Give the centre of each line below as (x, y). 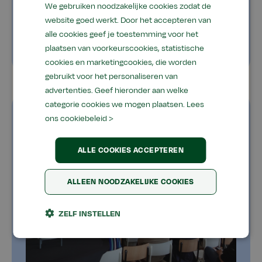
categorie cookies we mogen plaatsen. (116, 104)
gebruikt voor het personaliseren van (112, 76)
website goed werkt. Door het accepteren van (128, 20)
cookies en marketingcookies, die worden (121, 62)
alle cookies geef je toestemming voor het (122, 34)
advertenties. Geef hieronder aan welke (117, 90)
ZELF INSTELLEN (90, 213)
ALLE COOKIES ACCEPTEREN (131, 150)
